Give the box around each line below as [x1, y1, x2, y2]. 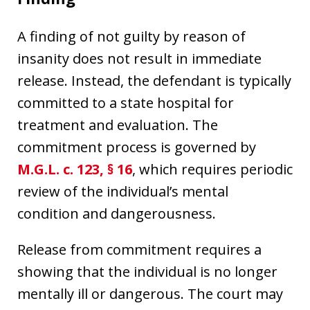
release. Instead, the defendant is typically [17, 71, 291, 91]
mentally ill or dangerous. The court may [17, 284, 283, 304]
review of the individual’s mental [17, 182, 228, 201]
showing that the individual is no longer [17, 262, 277, 282]
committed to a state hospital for [17, 93, 234, 113]
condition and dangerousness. [17, 204, 216, 224]
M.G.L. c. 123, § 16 [17, 160, 132, 179]
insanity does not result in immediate [17, 49, 262, 69]
